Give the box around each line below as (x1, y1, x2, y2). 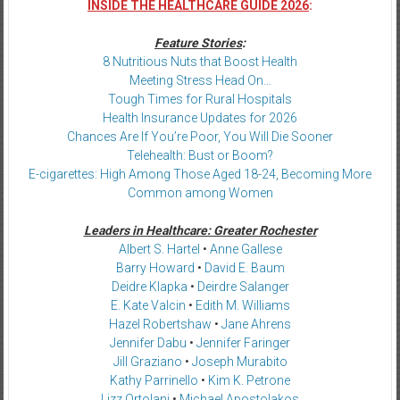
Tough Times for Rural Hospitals (108, 91, 292, 106)
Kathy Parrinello (110, 372, 198, 387)
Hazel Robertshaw (109, 316, 212, 331)
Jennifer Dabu (110, 335, 187, 350)
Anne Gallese (209, 241, 282, 256)
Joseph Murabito (191, 354, 287, 369)
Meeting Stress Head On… (129, 72, 271, 87)
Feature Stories (154, 35, 242, 50)
